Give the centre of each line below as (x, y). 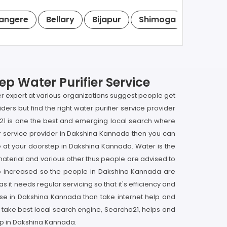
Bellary (60, 19)
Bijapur (107, 19)
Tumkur (209, 19)
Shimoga (157, 19)
